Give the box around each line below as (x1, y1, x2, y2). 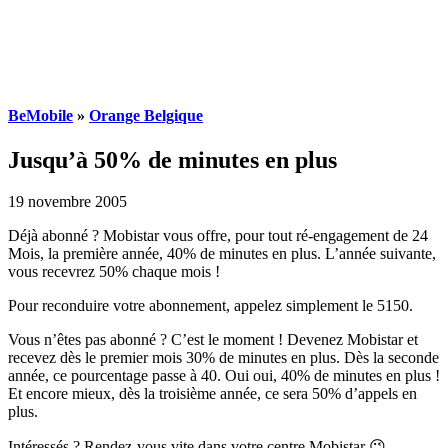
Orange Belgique (89, 107, 203, 125)
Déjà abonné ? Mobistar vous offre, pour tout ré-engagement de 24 (8, 227, 428, 245)
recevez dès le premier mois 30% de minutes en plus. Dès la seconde (8, 349, 439, 367)
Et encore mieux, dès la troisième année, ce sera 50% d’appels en (8, 385, 417, 403)
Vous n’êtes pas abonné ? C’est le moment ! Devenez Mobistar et (8, 331, 418, 349)
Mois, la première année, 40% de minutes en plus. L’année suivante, (8, 245, 436, 263)
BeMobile (8, 107, 73, 125)
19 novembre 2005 (8, 193, 127, 211)
